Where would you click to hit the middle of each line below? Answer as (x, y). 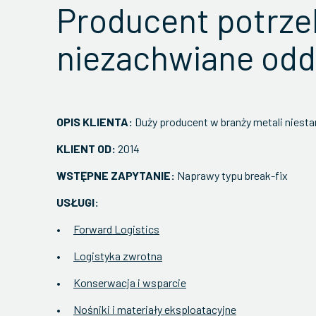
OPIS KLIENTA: (95, 122)
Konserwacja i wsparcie (130, 282)
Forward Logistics (116, 229)
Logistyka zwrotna (118, 256)
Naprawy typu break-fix (231, 175)
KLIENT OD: (86, 148)
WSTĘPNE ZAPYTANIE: (116, 175)
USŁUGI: (79, 202)
